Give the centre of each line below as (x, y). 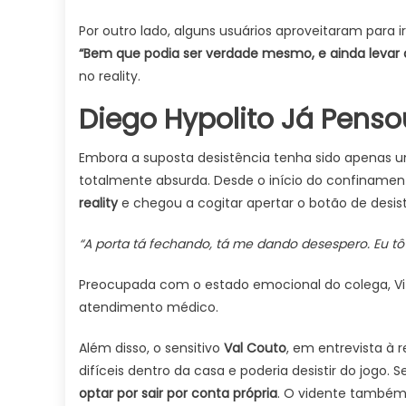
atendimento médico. (149, 307)
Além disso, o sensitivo (151, 348)
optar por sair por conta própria (178, 393)
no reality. (110, 76)
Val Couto (255, 348)
